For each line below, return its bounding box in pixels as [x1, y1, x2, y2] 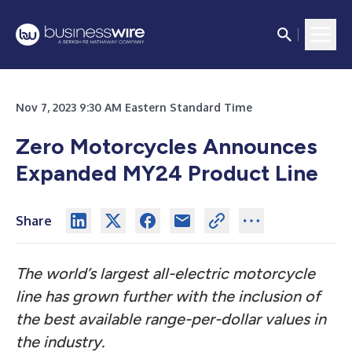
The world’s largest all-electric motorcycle [16, 264, 315, 283]
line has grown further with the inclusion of [16, 287, 321, 306]
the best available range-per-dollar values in [16, 310, 326, 328]
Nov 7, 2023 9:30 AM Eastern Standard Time [16, 101, 252, 114]
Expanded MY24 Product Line [16, 159, 318, 186]
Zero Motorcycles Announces [16, 133, 317, 159]
